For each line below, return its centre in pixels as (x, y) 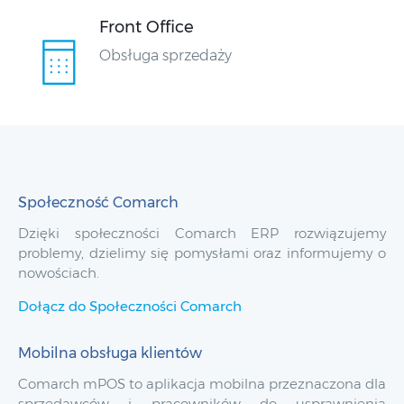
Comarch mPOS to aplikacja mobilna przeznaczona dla (202, 383)
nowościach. (59, 273)
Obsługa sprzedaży (165, 56)
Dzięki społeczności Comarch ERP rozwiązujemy (202, 234)
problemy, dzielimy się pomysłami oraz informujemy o (202, 253)
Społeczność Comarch (98, 202)
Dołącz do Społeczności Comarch (130, 307)
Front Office (147, 28)
